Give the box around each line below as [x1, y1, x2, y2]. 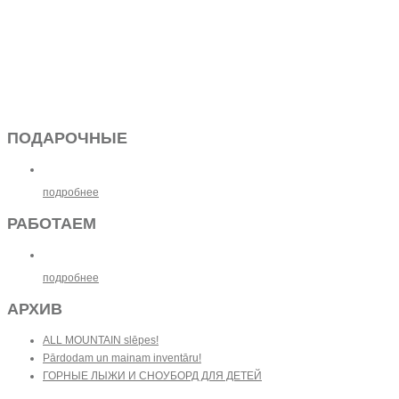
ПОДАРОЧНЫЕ [7, 128, 127, 147]
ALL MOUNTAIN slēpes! [43, 333, 159, 346]
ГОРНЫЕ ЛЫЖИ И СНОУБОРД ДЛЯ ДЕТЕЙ [43, 369, 262, 382]
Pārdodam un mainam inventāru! [43, 351, 201, 364]
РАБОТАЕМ [7, 214, 96, 232]
